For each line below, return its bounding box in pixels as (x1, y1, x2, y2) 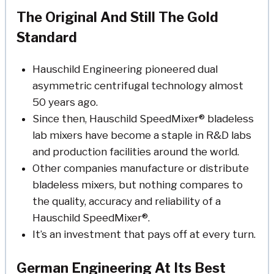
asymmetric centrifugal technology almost (32, 79, 243, 92)
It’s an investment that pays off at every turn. (32, 228, 256, 240)
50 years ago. (32, 95, 98, 108)
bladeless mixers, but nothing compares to (32, 178, 243, 191)
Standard (17, 29, 77, 45)
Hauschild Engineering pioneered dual (32, 62, 218, 75)
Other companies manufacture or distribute (32, 161, 249, 174)
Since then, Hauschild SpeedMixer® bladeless (32, 112, 254, 125)
